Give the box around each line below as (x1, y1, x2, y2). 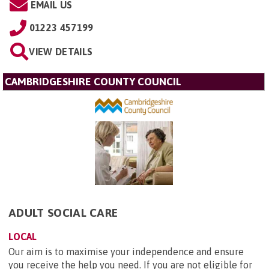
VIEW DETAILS (29, 46, 93, 57)
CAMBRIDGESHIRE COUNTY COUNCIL (5, 75, 181, 88)
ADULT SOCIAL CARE (8, 205, 118, 219)
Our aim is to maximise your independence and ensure (8, 246, 244, 257)
